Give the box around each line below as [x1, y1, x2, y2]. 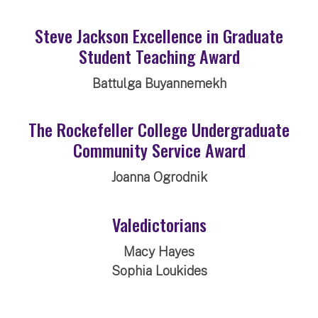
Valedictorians [111, 211, 207, 237]
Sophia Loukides [111, 263, 207, 278]
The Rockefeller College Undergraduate [28, 116, 290, 142]
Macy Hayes [124, 243, 194, 259]
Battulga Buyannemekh [92, 75, 226, 91]
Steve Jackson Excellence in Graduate [35, 22, 283, 48]
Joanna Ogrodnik [111, 169, 207, 185]
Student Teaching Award [78, 43, 240, 69]
